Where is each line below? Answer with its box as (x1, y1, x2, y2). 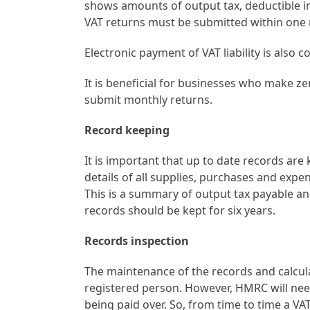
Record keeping (84, 122, 170, 138)
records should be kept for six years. (84, 202, 276, 218)
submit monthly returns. (84, 91, 213, 107)
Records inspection (84, 232, 190, 248)
